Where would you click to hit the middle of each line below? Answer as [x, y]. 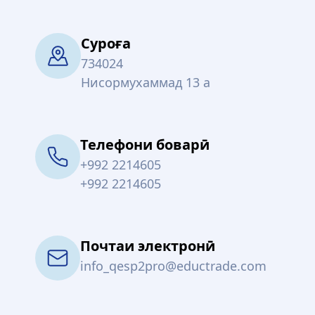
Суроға [106, 43]
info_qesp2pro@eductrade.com [173, 266]
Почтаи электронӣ [148, 246]
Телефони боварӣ [145, 144]
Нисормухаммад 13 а [146, 82]
